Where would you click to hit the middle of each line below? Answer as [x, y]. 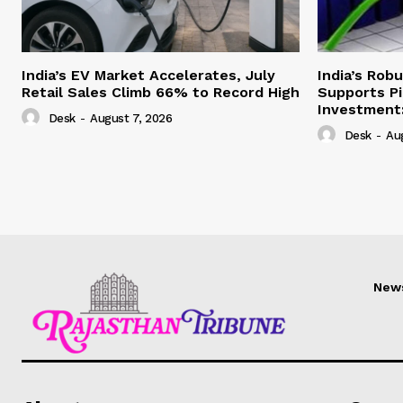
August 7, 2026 [131, 119]
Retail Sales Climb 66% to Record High [161, 93]
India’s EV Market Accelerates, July [148, 76]
